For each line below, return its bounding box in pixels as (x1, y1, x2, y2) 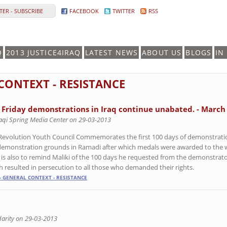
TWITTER (112, 7, 135, 15)
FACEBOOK (69, 7, 99, 15)
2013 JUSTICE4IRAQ (6, 48, 81, 57)
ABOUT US (142, 48, 182, 57)
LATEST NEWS (85, 48, 138, 57)
